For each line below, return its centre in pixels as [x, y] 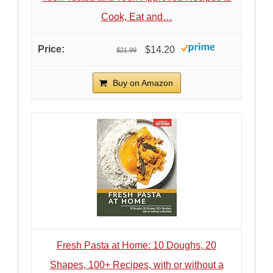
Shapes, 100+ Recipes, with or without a [136, 264]
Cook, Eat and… [136, 16]
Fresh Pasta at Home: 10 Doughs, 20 [136, 245]
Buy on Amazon [143, 83]
